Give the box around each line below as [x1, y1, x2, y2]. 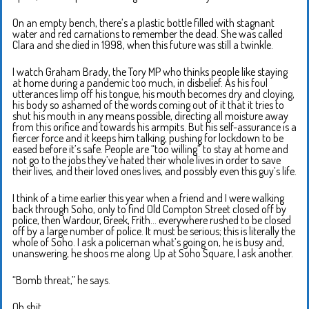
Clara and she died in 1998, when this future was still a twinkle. [12, 37, 273, 52]
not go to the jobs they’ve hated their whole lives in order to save [12, 152, 281, 167]
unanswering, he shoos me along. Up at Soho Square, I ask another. [12, 246, 293, 260]
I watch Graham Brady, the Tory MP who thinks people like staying [12, 64, 288, 79]
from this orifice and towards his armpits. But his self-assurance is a [12, 119, 297, 134]
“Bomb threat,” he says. [12, 272, 110, 287]
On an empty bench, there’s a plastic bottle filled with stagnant [12, 15, 275, 30]
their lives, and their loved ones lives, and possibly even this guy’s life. [12, 163, 297, 178]
